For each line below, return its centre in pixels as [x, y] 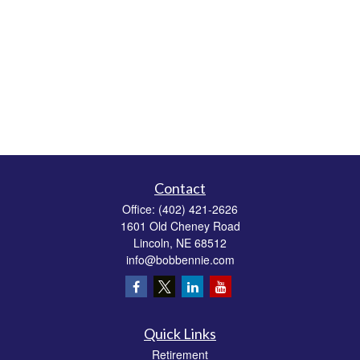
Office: [140, 209]
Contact [180, 188]
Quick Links [180, 333]
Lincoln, [153, 243]
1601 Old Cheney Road [180, 226]
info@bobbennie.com [180, 260]
